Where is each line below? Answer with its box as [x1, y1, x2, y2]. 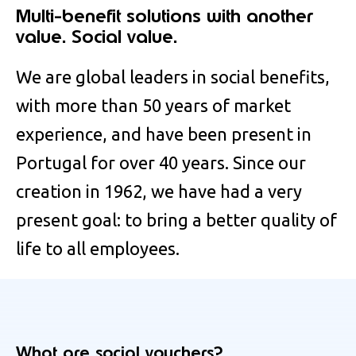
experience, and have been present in [16, 123, 311, 144]
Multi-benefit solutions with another [16, 3, 313, 28]
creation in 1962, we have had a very [16, 180, 302, 201]
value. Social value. [16, 24, 177, 48]
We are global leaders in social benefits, [16, 66, 330, 87]
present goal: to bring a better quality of [16, 209, 337, 230]
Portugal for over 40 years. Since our [16, 152, 306, 172]
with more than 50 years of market [16, 95, 291, 115]
